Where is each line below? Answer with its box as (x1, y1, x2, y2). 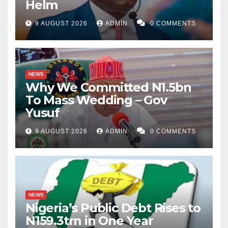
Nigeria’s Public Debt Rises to (25, 201, 201, 216)
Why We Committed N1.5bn (25, 80, 191, 95)
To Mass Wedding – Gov (25, 93, 167, 108)
